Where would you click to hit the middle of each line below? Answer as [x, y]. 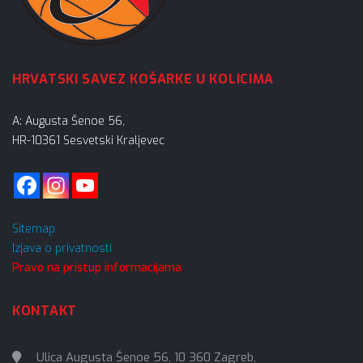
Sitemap [34, 229]
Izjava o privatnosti [62, 249]
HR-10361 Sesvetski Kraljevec [88, 141]
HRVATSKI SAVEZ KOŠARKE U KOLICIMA [143, 79]
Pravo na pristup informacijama [97, 268]
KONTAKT [45, 311]
